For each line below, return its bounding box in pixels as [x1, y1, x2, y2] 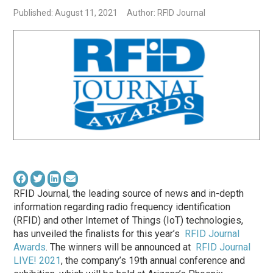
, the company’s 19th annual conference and [61, 254, 246, 266]
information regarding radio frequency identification [13, 200, 231, 213]
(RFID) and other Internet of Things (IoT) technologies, [13, 214, 244, 226]
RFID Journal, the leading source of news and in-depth [13, 187, 244, 199]
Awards [13, 241, 46, 253]
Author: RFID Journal [127, 7, 206, 18]
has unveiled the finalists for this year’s [13, 227, 185, 239]
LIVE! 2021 [13, 254, 62, 266]
